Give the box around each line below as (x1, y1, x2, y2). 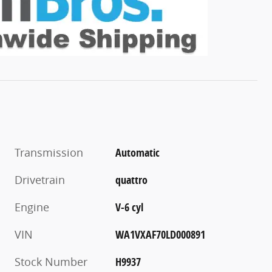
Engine (15, 199, 49, 214)
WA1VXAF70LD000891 (115, 226, 206, 242)
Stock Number (15, 254, 87, 269)
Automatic (115, 144, 160, 160)
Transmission (15, 144, 83, 160)
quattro (115, 172, 148, 188)
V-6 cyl (115, 199, 144, 215)
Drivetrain (15, 172, 65, 187)
